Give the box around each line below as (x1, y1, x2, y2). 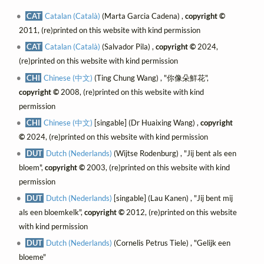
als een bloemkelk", (18, 207, 84, 217)
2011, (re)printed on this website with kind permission (18, 25, 200, 35)
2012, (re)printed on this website (124, 207, 237, 217)
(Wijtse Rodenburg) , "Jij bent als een (112, 148, 237, 158)
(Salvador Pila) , (100, 42, 156, 52)
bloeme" (18, 252, 46, 262)
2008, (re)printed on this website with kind (58, 87, 204, 97)
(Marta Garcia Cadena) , (100, 11, 186, 21)
